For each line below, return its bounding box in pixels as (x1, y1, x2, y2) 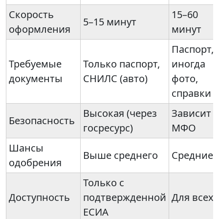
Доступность (9, 191, 70, 204)
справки (172, 87, 211, 100)
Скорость (9, 8, 54, 21)
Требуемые (9, 57, 62, 70)
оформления (9, 22, 70, 36)
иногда (172, 57, 205, 70)
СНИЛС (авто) (83, 72, 148, 85)
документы (9, 72, 63, 85)
